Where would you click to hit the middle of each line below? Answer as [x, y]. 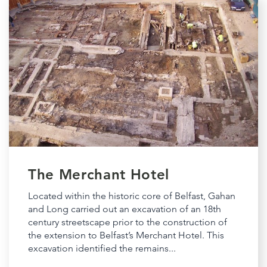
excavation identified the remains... [102, 249]
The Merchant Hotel [99, 175]
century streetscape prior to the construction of [128, 222]
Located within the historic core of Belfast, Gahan [132, 196]
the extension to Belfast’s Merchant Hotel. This [126, 235]
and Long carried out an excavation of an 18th [125, 209]
